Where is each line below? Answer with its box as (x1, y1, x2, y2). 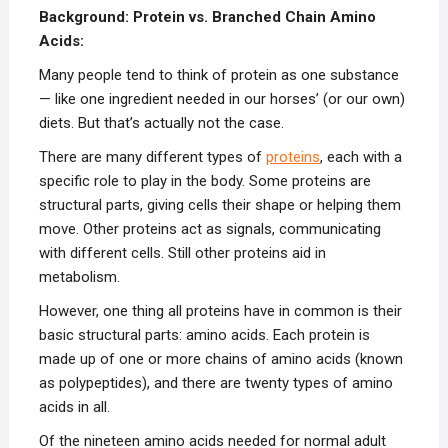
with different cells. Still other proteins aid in (38, 243, 326, 262)
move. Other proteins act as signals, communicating (38, 219, 381, 238)
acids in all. (38, 397, 110, 416)
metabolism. (38, 267, 120, 286)
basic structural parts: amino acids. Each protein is (38, 325, 370, 344)
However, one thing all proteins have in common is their (38, 301, 402, 320)
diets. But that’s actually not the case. (38, 113, 284, 132)
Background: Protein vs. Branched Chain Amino (38, 7, 376, 26)
